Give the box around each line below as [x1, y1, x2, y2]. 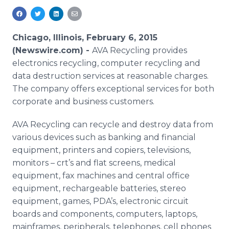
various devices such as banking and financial [12, 132, 196, 142]
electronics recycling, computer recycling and [12, 58, 200, 68]
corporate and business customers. [12, 97, 154, 106]
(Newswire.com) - [12, 45, 92, 55]
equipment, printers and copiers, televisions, [12, 145, 191, 155]
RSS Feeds [32, 13, 74, 22]
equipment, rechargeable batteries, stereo [12, 184, 186, 193]
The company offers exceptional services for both [12, 84, 214, 94]
